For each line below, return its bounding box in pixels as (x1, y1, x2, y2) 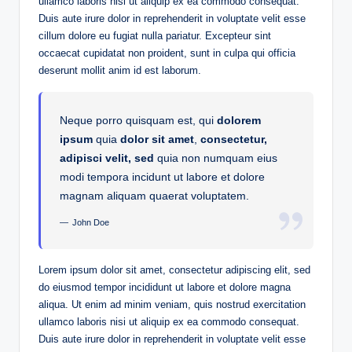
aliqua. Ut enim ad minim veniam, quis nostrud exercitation (38, 299, 306, 311)
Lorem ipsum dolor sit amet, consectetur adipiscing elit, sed (38, 264, 310, 277)
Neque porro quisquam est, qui (60, 114, 218, 127)
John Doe (71, 218, 109, 228)
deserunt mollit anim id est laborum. (38, 64, 201, 77)
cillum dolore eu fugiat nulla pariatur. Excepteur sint (38, 30, 271, 42)
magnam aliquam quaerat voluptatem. (60, 189, 250, 203)
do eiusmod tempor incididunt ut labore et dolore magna (38, 281, 291, 294)
